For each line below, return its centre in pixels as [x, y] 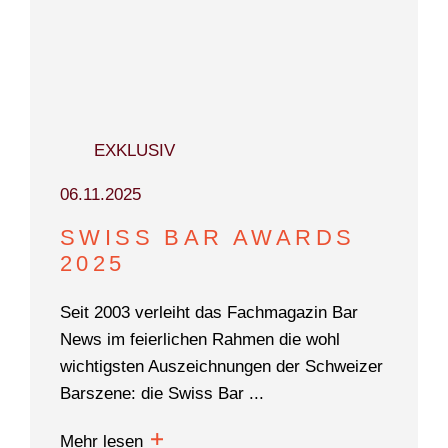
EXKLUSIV [134, 150]
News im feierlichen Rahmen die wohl [200, 339]
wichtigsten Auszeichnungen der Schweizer [221, 366]
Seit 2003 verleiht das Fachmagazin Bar [209, 312]
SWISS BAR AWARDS [208, 237]
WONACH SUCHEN [205, 126]
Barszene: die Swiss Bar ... [162, 393]
